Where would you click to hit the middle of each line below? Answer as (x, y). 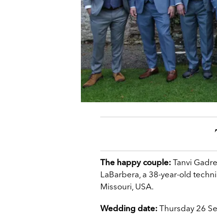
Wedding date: (129, 208)
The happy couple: (137, 162)
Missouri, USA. (127, 186)
